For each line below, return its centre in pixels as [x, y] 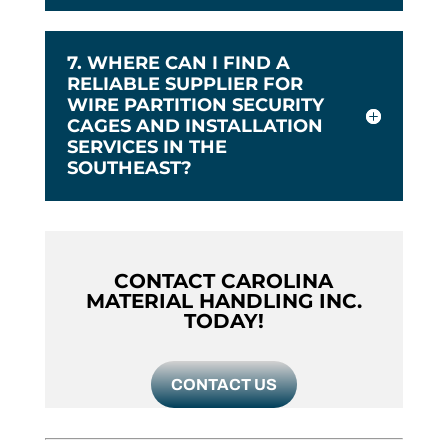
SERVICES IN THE [146, 147]
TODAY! [223, 321]
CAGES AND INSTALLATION [194, 126]
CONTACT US [223, 385]
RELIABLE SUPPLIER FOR [184, 84]
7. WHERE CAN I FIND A [178, 63]
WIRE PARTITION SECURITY [195, 105]
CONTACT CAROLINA [224, 281]
